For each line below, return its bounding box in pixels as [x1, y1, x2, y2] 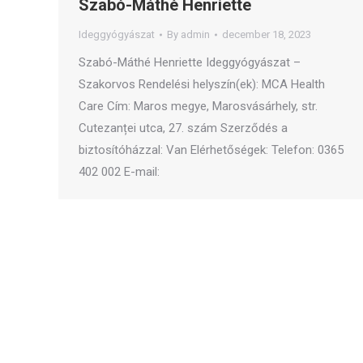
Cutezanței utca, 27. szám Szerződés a [79, 121, 288, 135]
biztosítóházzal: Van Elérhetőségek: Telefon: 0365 [79, 143, 344, 157]
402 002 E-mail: [79, 164, 160, 179]
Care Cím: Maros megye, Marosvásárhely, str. [79, 99, 318, 113]
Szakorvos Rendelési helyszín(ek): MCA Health [79, 77, 325, 92]
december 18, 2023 [222, 28, 311, 41]
